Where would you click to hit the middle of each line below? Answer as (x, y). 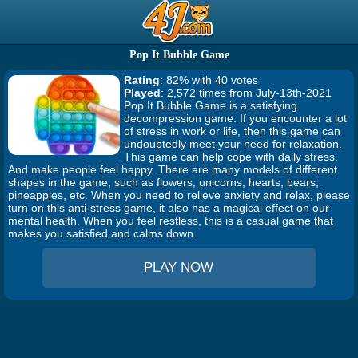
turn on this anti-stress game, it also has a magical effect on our (169, 208)
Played (142, 93)
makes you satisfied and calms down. (102, 233)
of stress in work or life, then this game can (232, 131)
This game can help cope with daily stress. (231, 157)
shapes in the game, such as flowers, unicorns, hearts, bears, (163, 182)
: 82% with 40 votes (209, 80)
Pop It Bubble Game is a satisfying (211, 105)
